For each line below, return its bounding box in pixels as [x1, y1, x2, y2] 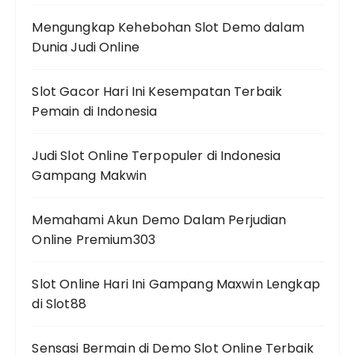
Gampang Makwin [32, 166, 147, 185]
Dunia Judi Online [32, 38, 140, 56]
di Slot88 [32, 295, 86, 313]
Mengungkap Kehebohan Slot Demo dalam [32, 18, 304, 36]
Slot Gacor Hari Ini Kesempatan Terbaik [32, 82, 283, 101]
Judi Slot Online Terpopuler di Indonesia [32, 147, 281, 165]
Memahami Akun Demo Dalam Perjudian [32, 211, 287, 229]
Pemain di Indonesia [32, 102, 158, 120]
